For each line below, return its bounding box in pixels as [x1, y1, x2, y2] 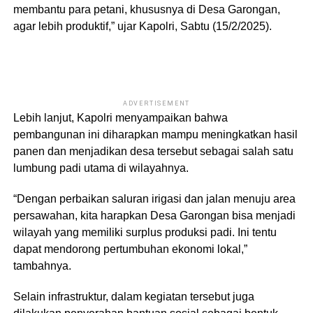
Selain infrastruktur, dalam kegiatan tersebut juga [13, 291, 254, 303]
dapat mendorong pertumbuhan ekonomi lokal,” [13, 243, 247, 256]
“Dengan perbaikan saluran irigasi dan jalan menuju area [13, 193, 296, 205]
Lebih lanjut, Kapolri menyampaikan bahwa [13, 112, 228, 124]
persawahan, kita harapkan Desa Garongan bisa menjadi [13, 210, 296, 222]
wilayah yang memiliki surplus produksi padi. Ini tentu [13, 226, 277, 239]
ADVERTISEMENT [122, 100, 191, 108]
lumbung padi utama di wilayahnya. [13, 162, 189, 175]
